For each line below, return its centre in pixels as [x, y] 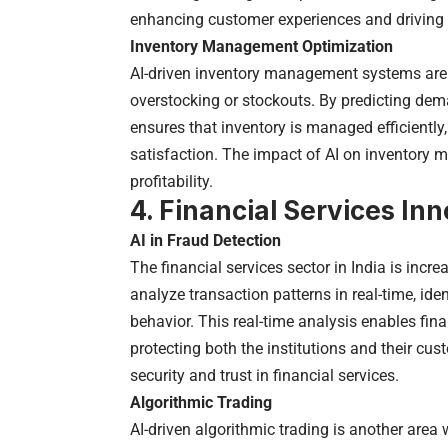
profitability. [171, 181]
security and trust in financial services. [264, 375]
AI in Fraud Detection [205, 240]
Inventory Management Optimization [261, 46]
